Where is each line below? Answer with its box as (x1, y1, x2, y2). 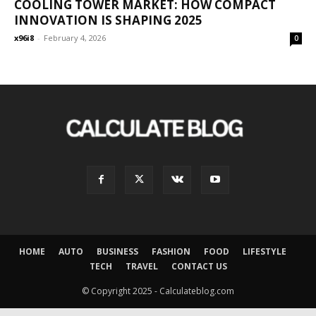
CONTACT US (171, 260, 227, 273)
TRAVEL (125, 260, 158, 273)
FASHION (151, 245, 190, 258)
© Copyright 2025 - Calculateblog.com (82, 285, 234, 298)
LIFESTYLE (242, 245, 286, 258)
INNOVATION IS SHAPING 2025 (14, 12, 202, 29)
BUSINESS (96, 245, 138, 258)
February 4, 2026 (44, 32, 106, 44)
